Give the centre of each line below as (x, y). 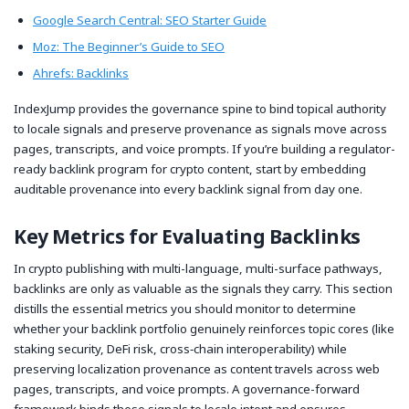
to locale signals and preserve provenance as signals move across (200, 128)
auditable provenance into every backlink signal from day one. (188, 189)
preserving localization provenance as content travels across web (197, 369)
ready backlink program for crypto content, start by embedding (190, 168)
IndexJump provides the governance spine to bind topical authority (200, 108)
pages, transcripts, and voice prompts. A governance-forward (187, 389)
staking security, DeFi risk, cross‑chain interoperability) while (180, 349)
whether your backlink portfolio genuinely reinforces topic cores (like (204, 329)
